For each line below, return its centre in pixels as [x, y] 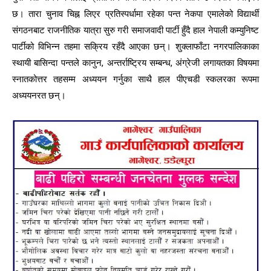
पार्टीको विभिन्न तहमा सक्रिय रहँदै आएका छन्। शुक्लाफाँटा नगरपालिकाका [135, 47]
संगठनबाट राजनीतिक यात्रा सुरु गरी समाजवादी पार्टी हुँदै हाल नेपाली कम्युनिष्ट [135, 30]
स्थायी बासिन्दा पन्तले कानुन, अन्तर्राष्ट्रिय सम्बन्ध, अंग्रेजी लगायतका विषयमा [135, 63]
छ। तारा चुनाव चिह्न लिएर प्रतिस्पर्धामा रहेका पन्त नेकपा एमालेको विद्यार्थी [135, 14]
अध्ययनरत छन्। [39, 96]
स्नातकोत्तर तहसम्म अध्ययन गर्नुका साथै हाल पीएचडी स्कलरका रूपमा [135, 79]
